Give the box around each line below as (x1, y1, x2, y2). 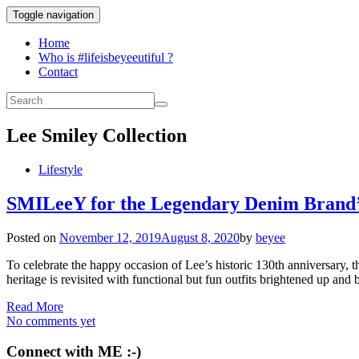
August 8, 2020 (161, 230, 240, 244)
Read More (6, 299, 63, 313)
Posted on (6, 230, 59, 244)
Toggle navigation (13, 9, 94, 21)
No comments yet (6, 313, 95, 328)
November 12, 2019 (59, 230, 161, 244)
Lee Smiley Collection (6, 124, 187, 146)
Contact (38, 65, 78, 79)
